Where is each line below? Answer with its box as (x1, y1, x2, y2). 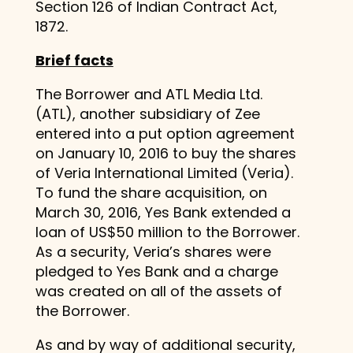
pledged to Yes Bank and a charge (35, 261, 278, 281)
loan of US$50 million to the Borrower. (35, 221, 299, 242)
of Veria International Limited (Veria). (35, 162, 293, 183)
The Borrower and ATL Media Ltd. (35, 84, 262, 104)
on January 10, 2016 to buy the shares (35, 143, 296, 163)
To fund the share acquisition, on (35, 182, 267, 203)
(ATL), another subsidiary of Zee (35, 103, 260, 124)
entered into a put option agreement (35, 123, 295, 143)
